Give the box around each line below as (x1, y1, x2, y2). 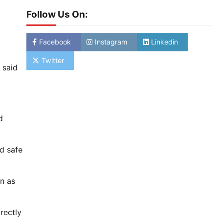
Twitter (41, 56, 64, 65)
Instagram (94, 37, 127, 46)
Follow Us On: (26, 8, 88, 20)
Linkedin (151, 37, 178, 46)
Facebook (39, 37, 71, 46)
